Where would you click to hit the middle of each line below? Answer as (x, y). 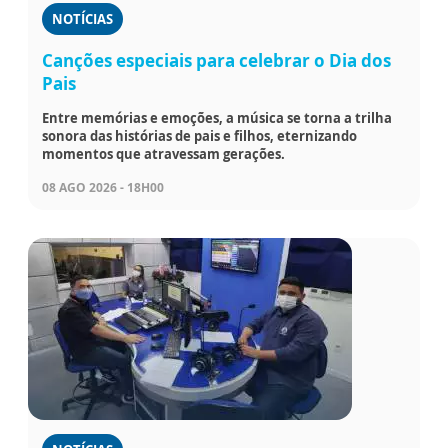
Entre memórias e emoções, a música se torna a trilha (217, 117)
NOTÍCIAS (82, 18)
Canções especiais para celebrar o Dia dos (216, 60)
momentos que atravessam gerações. (163, 153)
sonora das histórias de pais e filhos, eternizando (199, 135)
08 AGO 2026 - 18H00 (103, 187)
